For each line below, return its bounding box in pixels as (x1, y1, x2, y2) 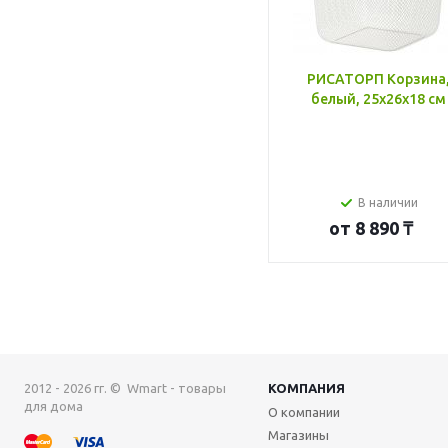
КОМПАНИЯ (268, 381, 345, 395)
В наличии (358, 196, 418, 209)
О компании (268, 405, 340, 419)
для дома (24, 399, 83, 413)
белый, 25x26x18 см (310, 91, 446, 107)
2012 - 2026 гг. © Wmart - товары (24, 381, 226, 395)
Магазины (268, 428, 329, 442)
